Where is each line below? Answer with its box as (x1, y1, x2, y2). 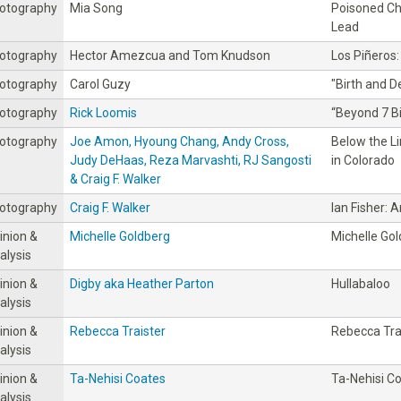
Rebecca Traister (70, 323, 166, 338)
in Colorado (331, 152, 395, 167)
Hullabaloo (331, 276, 390, 291)
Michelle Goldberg (70, 228, 170, 243)
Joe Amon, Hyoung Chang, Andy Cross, (70, 133, 289, 149)
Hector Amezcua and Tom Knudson (70, 47, 270, 63)
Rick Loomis (70, 105, 137, 120)
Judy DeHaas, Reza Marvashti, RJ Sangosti (70, 152, 311, 167)
